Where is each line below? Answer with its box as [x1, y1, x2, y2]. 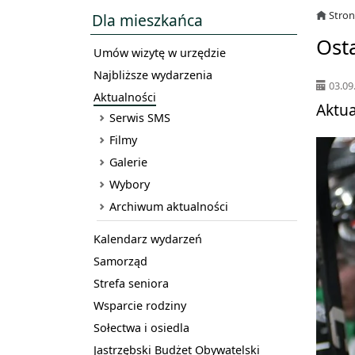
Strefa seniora [94, 276, 169, 291]
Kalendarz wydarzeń [94, 231, 202, 246]
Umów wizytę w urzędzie [94, 45, 226, 60]
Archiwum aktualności [109, 199, 228, 214]
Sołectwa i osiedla [94, 320, 189, 335]
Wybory [109, 177, 150, 192]
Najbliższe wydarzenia [94, 67, 212, 82]
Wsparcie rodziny [94, 298, 186, 313]
